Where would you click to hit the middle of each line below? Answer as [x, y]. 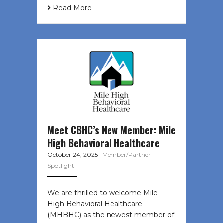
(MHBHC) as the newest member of [111, 215]
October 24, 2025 [73, 155]
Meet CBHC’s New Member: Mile [111, 130]
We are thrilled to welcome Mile [103, 193]
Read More [71, 8]
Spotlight [61, 166]
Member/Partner [126, 155]
